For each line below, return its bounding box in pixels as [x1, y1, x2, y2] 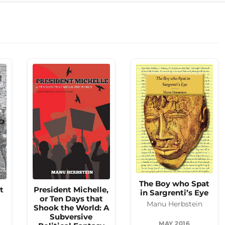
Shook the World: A [33, 203, 109, 213]
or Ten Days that [39, 194, 103, 204]
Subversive [50, 212, 93, 222]
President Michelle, [34, 185, 109, 195]
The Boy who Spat [139, 179, 210, 189]
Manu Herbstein [146, 199, 202, 208]
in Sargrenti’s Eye [140, 188, 209, 198]
